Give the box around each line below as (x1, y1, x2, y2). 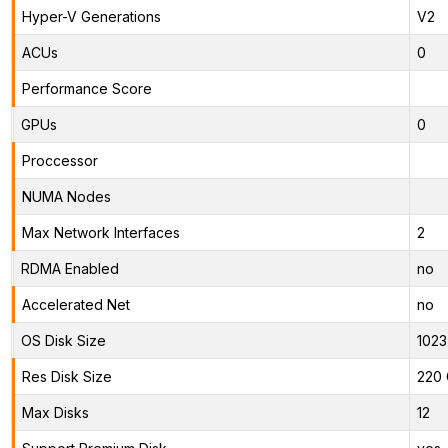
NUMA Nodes (21, 187, 111, 205)
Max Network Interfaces (21, 223, 180, 241)
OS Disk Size (20, 331, 106, 349)
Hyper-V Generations (21, 7, 161, 25)
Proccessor (21, 151, 98, 169)
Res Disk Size (21, 367, 112, 385)
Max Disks (21, 403, 89, 421)
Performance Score (21, 79, 152, 97)
